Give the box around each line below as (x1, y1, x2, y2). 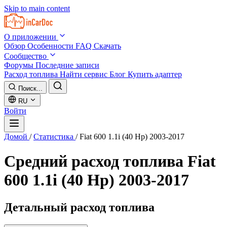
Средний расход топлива (4, 152, 187, 171)
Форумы (4, 61, 35, 69)
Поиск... (18, 85, 43, 92)
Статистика (33, 132, 75, 141)
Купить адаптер (128, 70, 182, 79)
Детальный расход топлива (4, 200, 155, 214)
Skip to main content (4, 4, 70, 13)
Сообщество (4, 52, 49, 60)
